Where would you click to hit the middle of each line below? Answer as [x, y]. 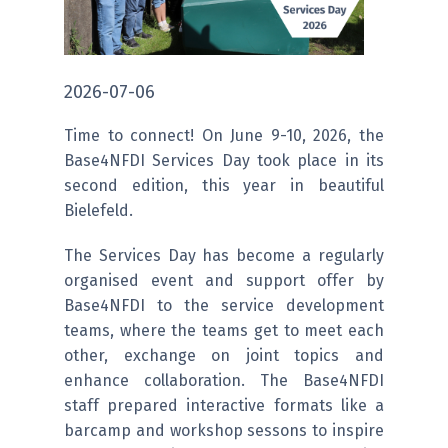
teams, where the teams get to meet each [224, 331]
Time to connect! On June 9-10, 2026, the [224, 136]
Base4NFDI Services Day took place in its [224, 161]
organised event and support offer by [224, 281]
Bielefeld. [98, 211]
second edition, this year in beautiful [224, 186]
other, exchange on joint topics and [224, 356]
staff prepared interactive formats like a [224, 406]
